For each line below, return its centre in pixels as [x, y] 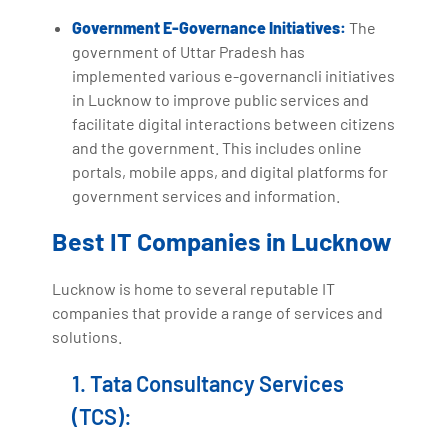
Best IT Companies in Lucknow [222, 240]
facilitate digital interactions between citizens [234, 123]
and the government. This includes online [217, 147]
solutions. [87, 336]
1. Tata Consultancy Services [208, 382]
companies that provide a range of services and [218, 312]
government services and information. [206, 195]
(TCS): [102, 415]
